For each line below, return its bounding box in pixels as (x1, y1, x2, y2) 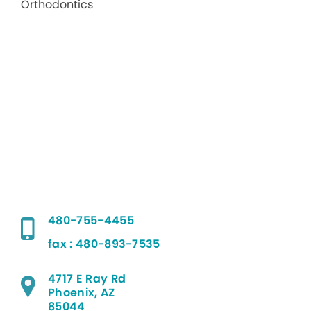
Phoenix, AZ (48, 284, 115, 301)
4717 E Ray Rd (48, 270, 126, 287)
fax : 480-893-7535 (48, 235, 160, 252)
